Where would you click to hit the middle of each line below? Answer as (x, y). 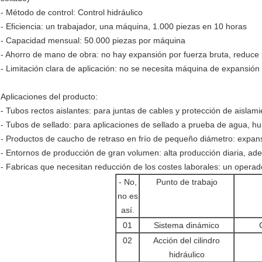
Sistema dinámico (187, 225)
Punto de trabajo (187, 182)
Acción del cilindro (187, 241)
